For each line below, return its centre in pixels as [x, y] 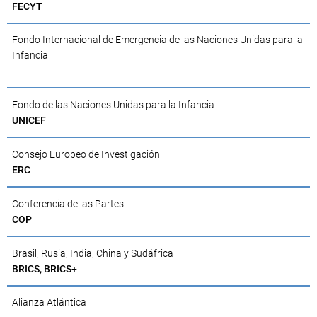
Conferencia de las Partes [68, 203]
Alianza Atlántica [49, 302]
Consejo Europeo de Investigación [86, 155]
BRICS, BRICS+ [45, 269]
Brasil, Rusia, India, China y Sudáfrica [93, 253]
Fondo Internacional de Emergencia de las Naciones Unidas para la [157, 40]
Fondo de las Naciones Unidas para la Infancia [113, 105]
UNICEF [29, 121]
